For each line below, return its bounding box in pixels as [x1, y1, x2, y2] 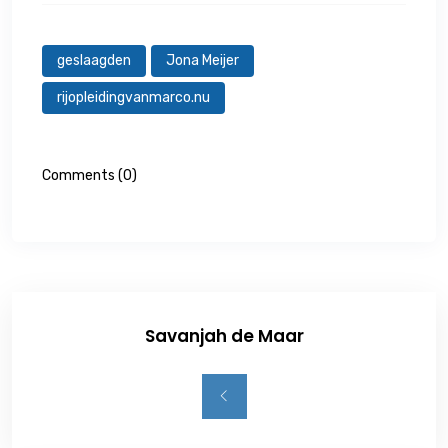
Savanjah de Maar [144, 324, 304, 349]
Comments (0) [42, 167, 137, 185]
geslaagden [57, 52, 131, 70]
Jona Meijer [166, 52, 239, 70]
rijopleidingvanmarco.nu [57, 89, 210, 107]
